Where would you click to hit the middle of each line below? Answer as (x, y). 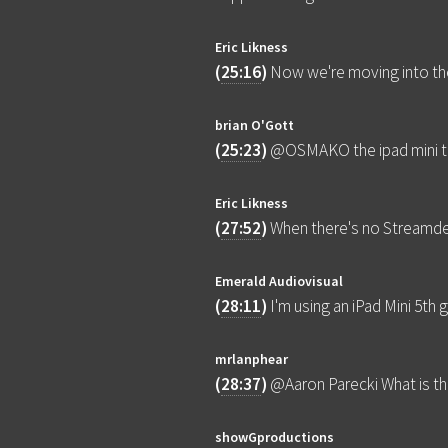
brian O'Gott (255, 125)
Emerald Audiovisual (279, 281)
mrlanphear (252, 359)
